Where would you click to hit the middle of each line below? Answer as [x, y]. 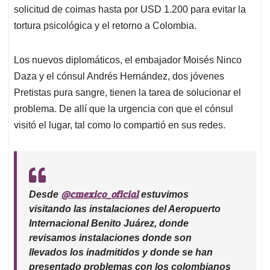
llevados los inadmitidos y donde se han [121, 253]
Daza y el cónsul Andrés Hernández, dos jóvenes [119, 77]
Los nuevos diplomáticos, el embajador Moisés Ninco [128, 60]
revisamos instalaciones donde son [110, 238]
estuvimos [164, 195]
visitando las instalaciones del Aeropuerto [125, 209]
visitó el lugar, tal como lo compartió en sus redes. [120, 125]
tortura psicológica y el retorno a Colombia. [105, 26]
